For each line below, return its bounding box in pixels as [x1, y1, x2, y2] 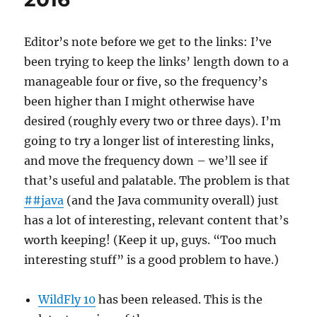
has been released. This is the [96, 292, 263, 306]
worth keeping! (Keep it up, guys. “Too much [24, 232, 277, 247]
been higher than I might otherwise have [24, 93, 255, 108]
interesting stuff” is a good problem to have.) [24, 252, 279, 267]
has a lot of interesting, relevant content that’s [24, 212, 289, 227]
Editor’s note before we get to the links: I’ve [24, 34, 272, 49]
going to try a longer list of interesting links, [24, 133, 275, 148]
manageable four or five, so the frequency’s [24, 74, 268, 88]
